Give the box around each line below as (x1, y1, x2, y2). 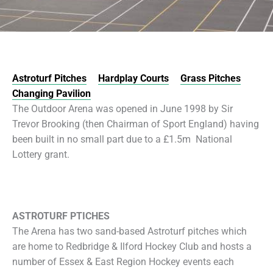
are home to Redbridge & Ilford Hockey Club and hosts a (12, 241, 252, 253)
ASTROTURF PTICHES (12, 210, 110, 222)
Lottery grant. (12, 149, 69, 160)
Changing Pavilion (12, 88, 91, 99)
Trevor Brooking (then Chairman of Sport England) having (12, 118, 259, 130)
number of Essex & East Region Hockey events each (12, 256, 234, 268)
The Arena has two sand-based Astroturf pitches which (12, 225, 247, 238)
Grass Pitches (180, 73, 241, 84)
